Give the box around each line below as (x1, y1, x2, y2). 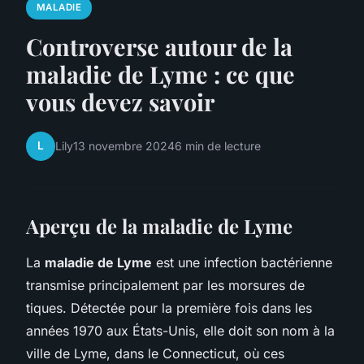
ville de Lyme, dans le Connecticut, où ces (26, 344, 284, 362)
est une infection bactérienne (152, 253, 332, 271)
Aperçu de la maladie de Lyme (26, 212, 292, 239)
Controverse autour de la (26, 30, 292, 62)
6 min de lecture (175, 139, 261, 154)
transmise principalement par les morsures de (26, 276, 305, 293)
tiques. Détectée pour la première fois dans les (26, 299, 312, 316)
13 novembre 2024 (73, 139, 175, 154)
